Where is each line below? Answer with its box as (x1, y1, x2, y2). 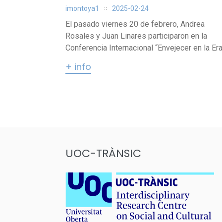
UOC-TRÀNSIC (65, 146, 141, 161)
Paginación (65, 87, 138, 105)
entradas (65, 116, 123, 134)
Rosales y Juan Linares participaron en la (65, 31, 207, 41)
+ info (65, 60, 91, 73)
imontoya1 (65, 4, 99, 12)
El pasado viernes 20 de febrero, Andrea (65, 19, 205, 29)
